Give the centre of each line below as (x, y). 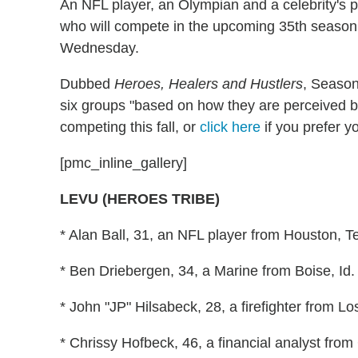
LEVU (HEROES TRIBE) (140, 199)
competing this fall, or (130, 127)
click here (230, 127)
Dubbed (87, 84)
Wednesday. (99, 48)
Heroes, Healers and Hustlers (209, 84)
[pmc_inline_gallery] (123, 163)
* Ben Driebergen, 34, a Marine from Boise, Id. (207, 270)
